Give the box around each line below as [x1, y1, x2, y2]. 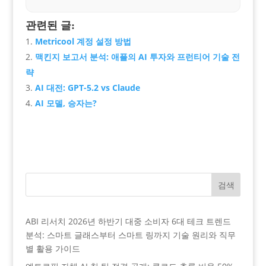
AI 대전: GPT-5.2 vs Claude [34, 81, 140, 93]
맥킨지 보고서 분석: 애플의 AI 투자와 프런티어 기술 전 [34, 50, 240, 62]
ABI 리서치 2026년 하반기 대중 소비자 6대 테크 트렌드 [25, 215, 231, 227]
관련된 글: [25, 19, 75, 31]
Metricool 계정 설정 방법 [34, 35, 131, 47]
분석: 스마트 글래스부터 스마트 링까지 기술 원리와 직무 [25, 229, 236, 240]
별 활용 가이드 [25, 242, 80, 254]
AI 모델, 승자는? [34, 97, 97, 109]
